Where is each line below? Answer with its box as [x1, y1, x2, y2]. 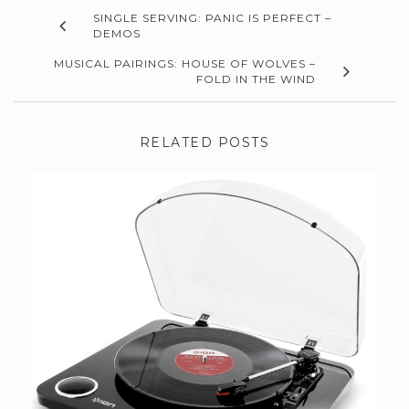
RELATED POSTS [139, 134, 270, 152]
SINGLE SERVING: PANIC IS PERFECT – [93, 11, 331, 26]
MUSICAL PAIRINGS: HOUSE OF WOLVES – [54, 57, 316, 71]
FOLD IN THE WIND [196, 72, 316, 87]
